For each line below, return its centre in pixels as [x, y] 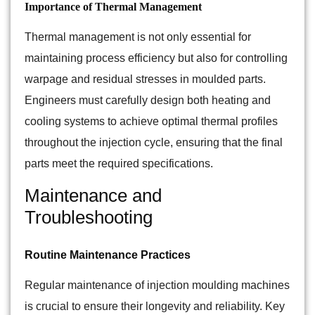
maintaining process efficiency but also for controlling [156, 58]
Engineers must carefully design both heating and [148, 101]
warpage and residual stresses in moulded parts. [145, 79]
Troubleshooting [89, 218]
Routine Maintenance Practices [108, 255]
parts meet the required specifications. [119, 164]
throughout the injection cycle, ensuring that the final [154, 143]
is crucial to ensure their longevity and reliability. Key [155, 307]
